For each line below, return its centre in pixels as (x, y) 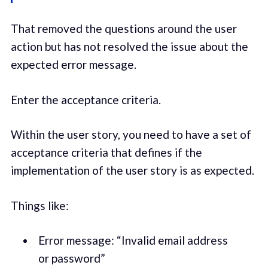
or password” (71, 258)
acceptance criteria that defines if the (106, 153)
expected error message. (73, 65)
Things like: (39, 205)
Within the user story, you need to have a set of (131, 135)
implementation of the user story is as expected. (132, 170)
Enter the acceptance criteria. (86, 99)
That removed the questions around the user (124, 29)
